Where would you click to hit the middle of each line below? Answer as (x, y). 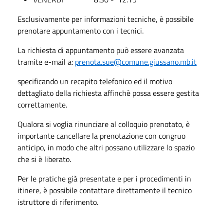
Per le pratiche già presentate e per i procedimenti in (104, 178)
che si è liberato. (44, 159)
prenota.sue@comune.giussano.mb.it (136, 62)
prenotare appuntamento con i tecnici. (81, 30)
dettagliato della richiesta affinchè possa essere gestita (108, 93)
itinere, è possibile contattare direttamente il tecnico (105, 190)
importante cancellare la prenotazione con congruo (101, 136)
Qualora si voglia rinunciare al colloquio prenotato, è (104, 124)
